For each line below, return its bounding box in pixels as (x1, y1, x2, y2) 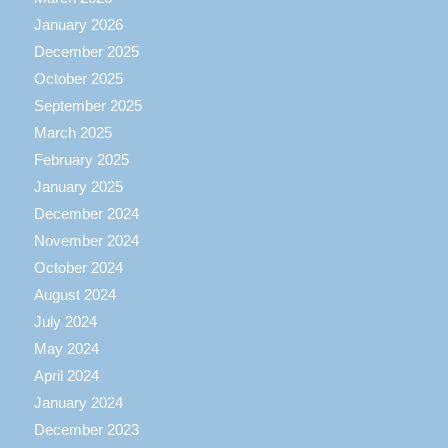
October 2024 (33, 258, 123, 276)
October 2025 (33, 69, 123, 87)
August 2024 (33, 285, 116, 303)
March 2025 (33, 123, 112, 141)
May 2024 (33, 339, 99, 357)
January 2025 (33, 177, 123, 195)
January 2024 (33, 393, 123, 411)
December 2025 (33, 42, 139, 60)
